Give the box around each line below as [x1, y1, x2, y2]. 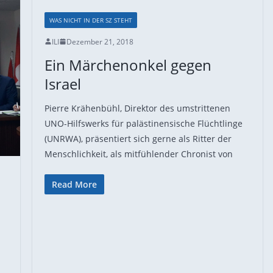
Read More [51, 178, 97, 190]
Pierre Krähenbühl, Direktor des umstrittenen [44, 102, 230, 114]
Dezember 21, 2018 [66, 36, 133, 47]
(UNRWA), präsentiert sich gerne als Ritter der [44, 132, 232, 144]
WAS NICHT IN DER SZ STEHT [49, 15, 132, 24]
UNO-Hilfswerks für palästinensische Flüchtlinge [44, 117, 243, 129]
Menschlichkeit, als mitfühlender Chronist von [44, 147, 233, 160]
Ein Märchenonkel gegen [44, 54, 211, 75]
